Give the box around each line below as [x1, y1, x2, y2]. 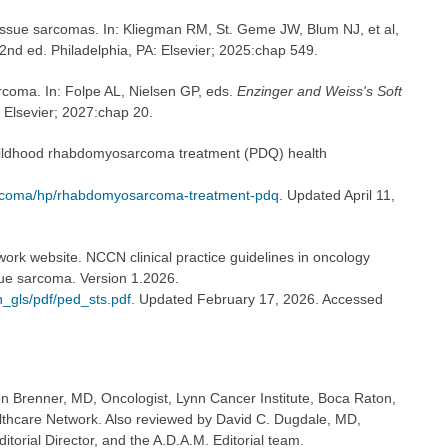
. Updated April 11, [278, 187, 395, 204]
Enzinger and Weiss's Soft [236, 83, 402, 100]
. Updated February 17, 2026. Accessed [130, 291, 383, 308]
